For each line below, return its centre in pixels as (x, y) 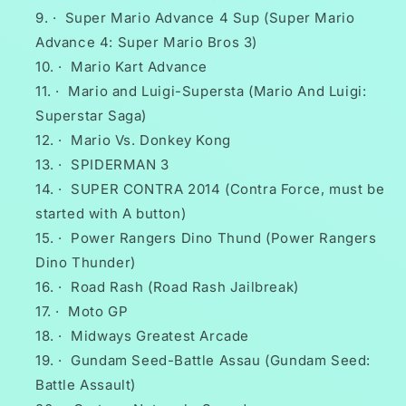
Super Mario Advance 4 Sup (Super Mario (210, 18)
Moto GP (98, 312)
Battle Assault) (86, 385)
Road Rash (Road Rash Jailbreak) (185, 287)
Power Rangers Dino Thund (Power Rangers (224, 238)
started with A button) (111, 214)
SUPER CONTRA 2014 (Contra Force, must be (228, 189)
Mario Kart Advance (140, 67)
